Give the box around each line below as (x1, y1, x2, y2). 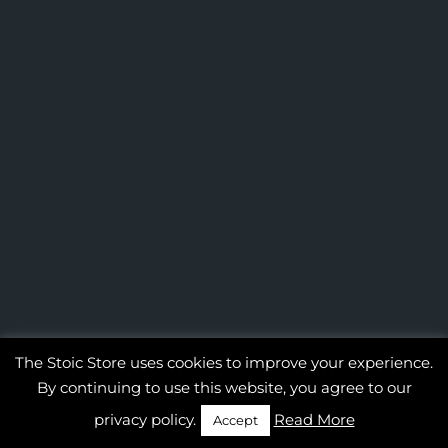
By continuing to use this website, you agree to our (36, 378, 412, 397)
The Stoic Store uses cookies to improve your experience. (15, 352, 433, 372)
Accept (212, 412, 258, 428)
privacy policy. (93, 410, 196, 429)
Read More (273, 410, 355, 429)
